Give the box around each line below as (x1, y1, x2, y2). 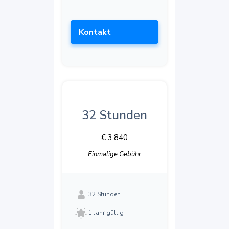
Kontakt (78, 27, 111, 38)
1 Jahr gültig (88, 209, 124, 217)
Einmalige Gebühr (87, 150, 141, 159)
